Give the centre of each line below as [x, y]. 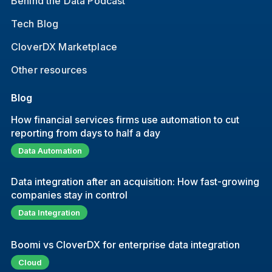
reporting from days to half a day [85, 133]
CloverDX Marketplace [64, 47]
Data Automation [50, 151]
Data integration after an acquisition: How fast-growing [135, 182]
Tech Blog [35, 24]
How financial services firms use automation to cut [125, 120]
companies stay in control [69, 195]
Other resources [49, 70]
